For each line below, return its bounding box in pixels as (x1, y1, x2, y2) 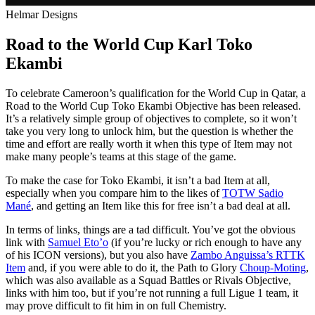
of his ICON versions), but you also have (6, 248, 191, 261)
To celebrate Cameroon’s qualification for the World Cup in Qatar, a (6, 86, 306, 99)
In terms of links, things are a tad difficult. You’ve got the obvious (6, 223, 295, 236)
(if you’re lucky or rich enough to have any (108, 236, 302, 248)
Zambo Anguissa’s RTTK (191, 248, 305, 261)
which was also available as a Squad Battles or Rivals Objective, (6, 274, 291, 286)
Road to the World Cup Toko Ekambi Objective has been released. (6, 99, 301, 112)
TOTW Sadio (222, 186, 283, 199)
